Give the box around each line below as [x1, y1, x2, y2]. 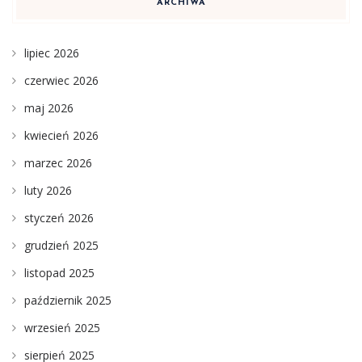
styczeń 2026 [24, 210, 94, 226]
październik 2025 [24, 293, 112, 309]
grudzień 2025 [24, 238, 99, 254]
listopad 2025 [24, 265, 95, 281]
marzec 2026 [24, 155, 92, 171]
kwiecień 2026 [24, 128, 99, 144]
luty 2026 [24, 183, 72, 199]
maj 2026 [24, 100, 74, 116]
